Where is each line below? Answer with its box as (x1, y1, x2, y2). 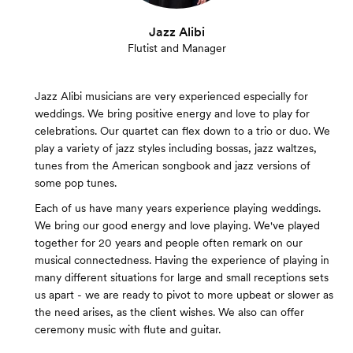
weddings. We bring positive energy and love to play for (35, 107, 310, 120)
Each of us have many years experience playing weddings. (35, 202, 321, 214)
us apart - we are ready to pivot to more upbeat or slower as (35, 288, 333, 301)
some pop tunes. (35, 176, 117, 189)
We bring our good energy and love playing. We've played (35, 219, 320, 232)
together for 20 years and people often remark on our (35, 236, 303, 249)
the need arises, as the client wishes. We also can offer (35, 306, 304, 318)
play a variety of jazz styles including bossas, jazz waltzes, (35, 142, 317, 154)
